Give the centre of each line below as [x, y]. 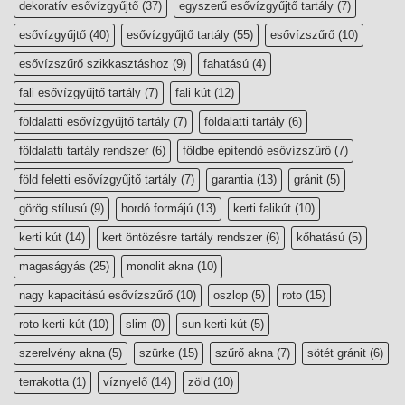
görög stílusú [53, 208]
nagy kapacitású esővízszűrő [96, 295]
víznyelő [125, 381]
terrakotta [44, 381]
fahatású [226, 63]
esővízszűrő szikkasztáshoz [94, 63]
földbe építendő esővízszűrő [257, 150]
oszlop [231, 295]
